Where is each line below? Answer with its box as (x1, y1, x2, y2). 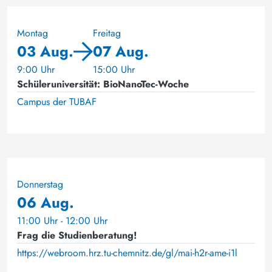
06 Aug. (17, 192, 74, 213)
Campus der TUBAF (17, 95, 97, 109)
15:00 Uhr (93, 63, 135, 76)
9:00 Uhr (17, 63, 55, 76)
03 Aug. (17, 41, 73, 62)
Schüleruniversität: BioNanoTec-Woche (17, 77, 189, 91)
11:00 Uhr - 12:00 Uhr (17, 214, 107, 228)
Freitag (93, 26, 121, 40)
